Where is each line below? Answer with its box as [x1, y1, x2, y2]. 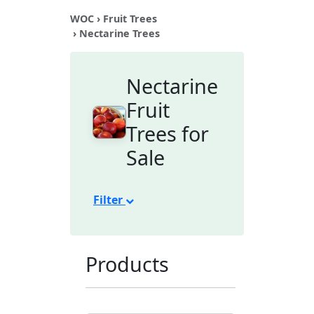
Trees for [125, 120, 209, 148]
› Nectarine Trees [70, 27, 160, 41]
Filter [93, 192, 125, 208]
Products [86, 250, 169, 278]
